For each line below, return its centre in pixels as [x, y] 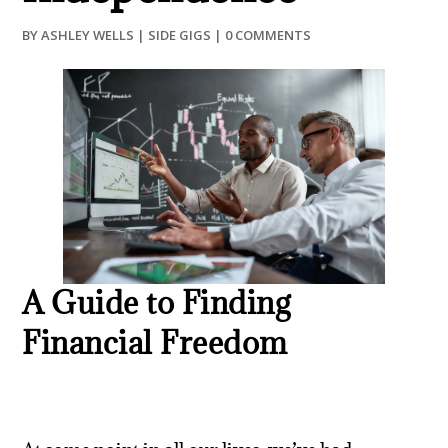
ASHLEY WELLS [88, 35]
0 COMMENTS [268, 35]
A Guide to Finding [156, 303]
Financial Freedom [155, 343]
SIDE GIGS [180, 35]
